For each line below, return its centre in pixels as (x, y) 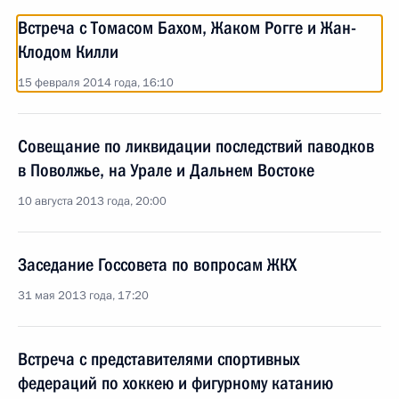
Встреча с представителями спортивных (159, 359)
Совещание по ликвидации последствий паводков (196, 146)
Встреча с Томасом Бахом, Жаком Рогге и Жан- (187, 28)
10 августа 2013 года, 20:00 (92, 201)
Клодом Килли (68, 52)
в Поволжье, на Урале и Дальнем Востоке (166, 170)
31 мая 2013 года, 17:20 (83, 296)
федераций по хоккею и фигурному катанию (175, 383)
